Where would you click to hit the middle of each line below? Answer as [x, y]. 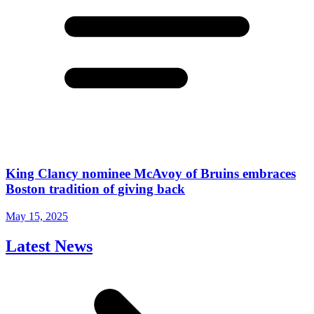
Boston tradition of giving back [95, 189]
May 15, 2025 [37, 216]
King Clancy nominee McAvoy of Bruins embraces [151, 174]
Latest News [49, 246]
